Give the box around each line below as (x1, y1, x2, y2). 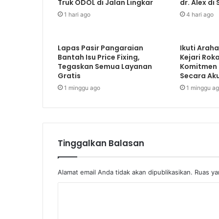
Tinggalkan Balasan (58, 137, 144, 149)
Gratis (58, 70, 81, 81)
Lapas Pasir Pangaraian (58, 43, 143, 53)
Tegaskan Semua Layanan (58, 61, 152, 71)
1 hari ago (64, 10, 90, 18)
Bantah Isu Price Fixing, (58, 52, 140, 62)
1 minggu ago (64, 84, 100, 91)
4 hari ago (186, 10, 214, 18)
